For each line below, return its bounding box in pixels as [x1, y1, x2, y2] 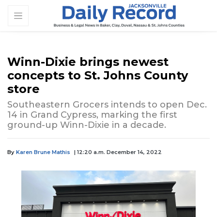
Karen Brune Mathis [16, 149, 70, 156]
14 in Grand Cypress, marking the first [7, 109, 177, 121]
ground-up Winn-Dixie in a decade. [7, 120, 166, 131]
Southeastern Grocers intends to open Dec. [7, 99, 207, 110]
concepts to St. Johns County [7, 68, 188, 83]
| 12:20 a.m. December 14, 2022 [74, 149, 162, 156]
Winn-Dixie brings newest [7, 55, 169, 69]
